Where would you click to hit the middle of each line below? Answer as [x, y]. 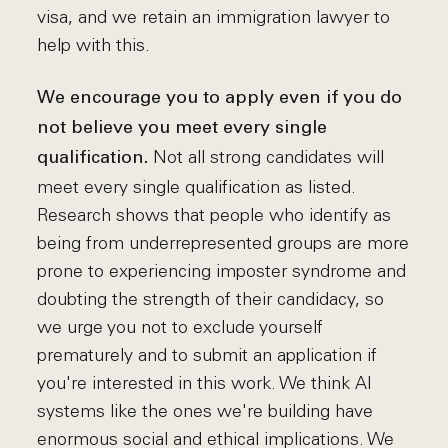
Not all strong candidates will [266, 157]
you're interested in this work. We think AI [205, 383]
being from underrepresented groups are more [223, 243]
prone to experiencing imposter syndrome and [222, 271]
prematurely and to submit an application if [207, 355]
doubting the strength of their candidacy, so [211, 299]
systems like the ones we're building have [205, 411]
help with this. [94, 45]
